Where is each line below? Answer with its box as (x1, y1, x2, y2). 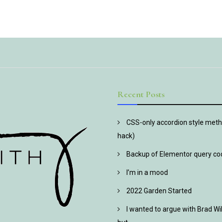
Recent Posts (117, 88, 165, 100)
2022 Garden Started (126, 186, 192, 195)
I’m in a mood (126, 168, 168, 176)
